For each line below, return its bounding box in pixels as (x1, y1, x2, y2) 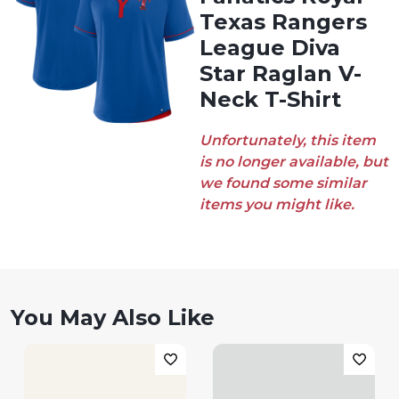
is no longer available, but (199, 153, 388, 170)
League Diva (199, 35, 340, 61)
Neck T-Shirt (199, 86, 341, 112)
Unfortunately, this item (199, 132, 376, 149)
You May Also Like (11, 305, 215, 330)
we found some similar (199, 175, 367, 191)
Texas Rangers (199, 9, 367, 35)
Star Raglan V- (199, 61, 362, 86)
